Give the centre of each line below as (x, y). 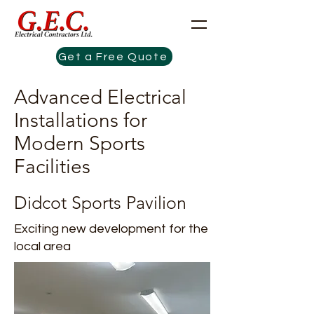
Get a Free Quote (113, 56)
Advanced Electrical (100, 97)
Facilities (52, 166)
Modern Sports (80, 143)
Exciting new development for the (111, 229)
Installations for (81, 120)
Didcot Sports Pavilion (100, 203)
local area (42, 246)
